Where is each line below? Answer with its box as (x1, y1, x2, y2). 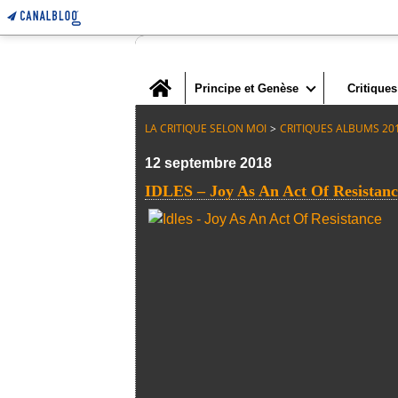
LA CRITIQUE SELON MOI (145, 121, 267, 136)
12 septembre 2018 (145, 155, 272, 171)
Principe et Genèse (195, 81, 298, 95)
